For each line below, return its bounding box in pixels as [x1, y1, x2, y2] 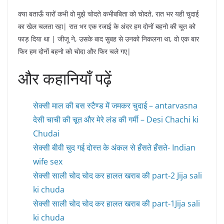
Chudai [33, 128, 59, 139]
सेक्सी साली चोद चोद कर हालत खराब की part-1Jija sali [33, 198, 200, 209]
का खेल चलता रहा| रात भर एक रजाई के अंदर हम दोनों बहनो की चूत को [18, 21, 195, 31]
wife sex [33, 156, 62, 167]
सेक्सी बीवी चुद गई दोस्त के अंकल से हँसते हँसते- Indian [33, 142, 195, 153]
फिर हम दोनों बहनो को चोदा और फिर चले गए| [18, 46, 131, 56]
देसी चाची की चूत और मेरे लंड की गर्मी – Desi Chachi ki [33, 114, 198, 125]
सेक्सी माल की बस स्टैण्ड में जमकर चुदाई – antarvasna [33, 100, 197, 111]
